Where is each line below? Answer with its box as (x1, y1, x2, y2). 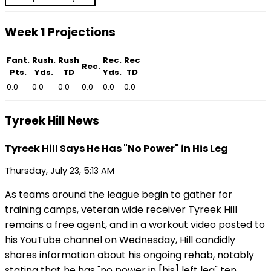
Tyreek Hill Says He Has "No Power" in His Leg (5, 142, 228, 156)
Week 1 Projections (5, 24, 116, 41)
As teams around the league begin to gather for (5, 188, 232, 202)
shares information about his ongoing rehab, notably (5, 248, 254, 263)
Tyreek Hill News (5, 113, 99, 129)
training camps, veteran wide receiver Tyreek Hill (5, 203, 237, 217)
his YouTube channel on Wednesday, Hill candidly (5, 233, 235, 247)
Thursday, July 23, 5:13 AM (5, 165, 114, 177)
